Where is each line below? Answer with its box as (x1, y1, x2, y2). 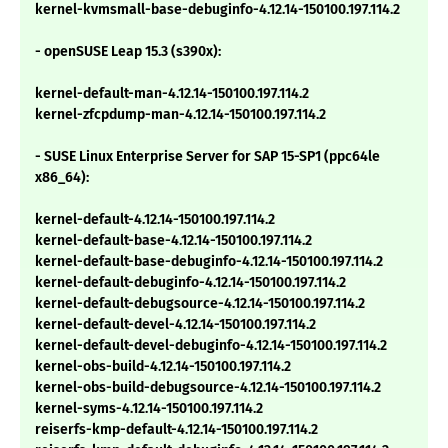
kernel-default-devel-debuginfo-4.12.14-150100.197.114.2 (35, 337, 387, 355)
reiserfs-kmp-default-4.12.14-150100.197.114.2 (35, 421, 318, 439)
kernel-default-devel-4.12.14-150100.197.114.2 (35, 316, 316, 334)
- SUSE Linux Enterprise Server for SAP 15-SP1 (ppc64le (35, 148, 380, 166)
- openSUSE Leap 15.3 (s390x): (35, 43, 221, 61)
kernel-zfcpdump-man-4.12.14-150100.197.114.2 (35, 106, 326, 124)
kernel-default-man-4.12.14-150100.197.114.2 (35, 85, 309, 103)
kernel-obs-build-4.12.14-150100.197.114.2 (35, 358, 291, 376)
